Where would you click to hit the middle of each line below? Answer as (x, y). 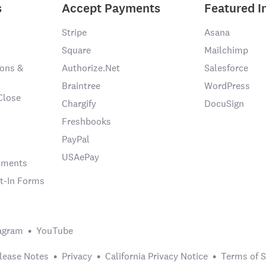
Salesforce (226, 68)
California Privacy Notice (156, 256)
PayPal (76, 139)
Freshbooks (86, 121)
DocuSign (224, 104)
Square (76, 50)
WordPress (227, 86)
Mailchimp (226, 50)
